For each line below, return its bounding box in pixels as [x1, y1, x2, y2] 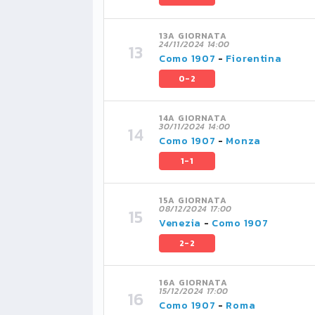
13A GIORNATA [159, 30, 227, 42]
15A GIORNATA [159, 194, 227, 207]
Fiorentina [226, 51, 282, 66]
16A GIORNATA [159, 276, 228, 289]
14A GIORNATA [159, 112, 227, 124]
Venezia [159, 216, 201, 231]
